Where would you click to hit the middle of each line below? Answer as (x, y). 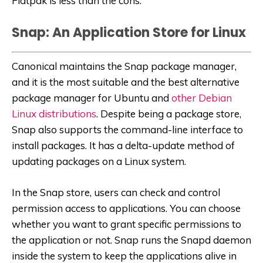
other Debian (202, 97)
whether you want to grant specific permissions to (127, 224)
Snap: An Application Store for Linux (129, 33)
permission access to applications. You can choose (126, 208)
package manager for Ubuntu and (92, 97)
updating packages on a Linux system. (99, 161)
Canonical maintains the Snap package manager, (124, 66)
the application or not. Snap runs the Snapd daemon (131, 240)
